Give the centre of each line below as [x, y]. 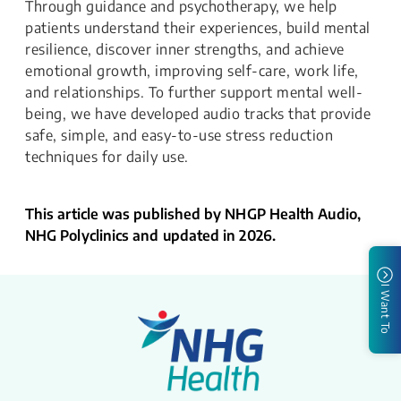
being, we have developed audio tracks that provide [198, 114]
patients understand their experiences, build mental [198, 28]
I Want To [385, 309]
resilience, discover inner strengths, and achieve [185, 50]
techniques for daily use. [107, 157]
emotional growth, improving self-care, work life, [192, 71]
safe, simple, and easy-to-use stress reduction [179, 136]
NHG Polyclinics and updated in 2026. [150, 236]
